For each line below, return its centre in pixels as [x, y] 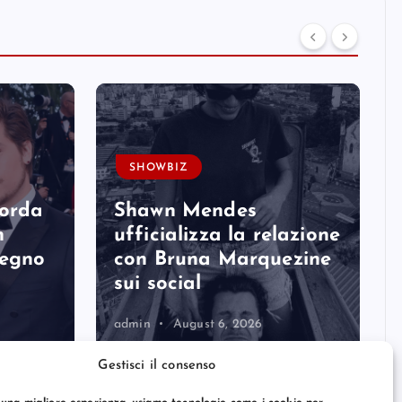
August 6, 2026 [218, 324]
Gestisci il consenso [157, 366]
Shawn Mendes [185, 211]
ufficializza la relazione [227, 235]
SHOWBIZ [159, 167]
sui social [158, 284]
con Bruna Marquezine [223, 259]
